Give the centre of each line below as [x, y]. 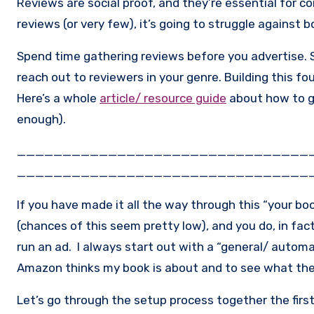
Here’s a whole [58, 98]
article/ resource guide [163, 98]
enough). [41, 119]
